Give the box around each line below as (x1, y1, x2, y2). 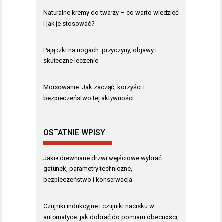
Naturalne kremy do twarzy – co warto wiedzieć (43, 8, 179, 16)
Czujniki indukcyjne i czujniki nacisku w (43, 202, 154, 210)
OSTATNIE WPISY (43, 128, 105, 137)
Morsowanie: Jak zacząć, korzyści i (43, 83, 145, 91)
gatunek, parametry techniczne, (43, 165, 132, 172)
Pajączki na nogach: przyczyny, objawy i (43, 46, 157, 54)
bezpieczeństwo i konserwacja (43, 176, 132, 183)
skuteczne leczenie (43, 56, 98, 64)
